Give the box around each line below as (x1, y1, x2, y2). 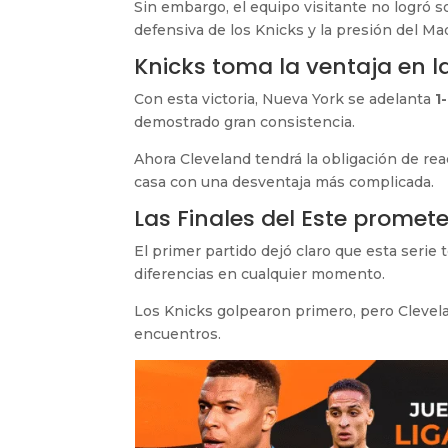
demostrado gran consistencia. (134, 112, 356, 131)
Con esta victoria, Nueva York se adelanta (134, 89, 436, 108)
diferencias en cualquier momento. (134, 264, 386, 283)
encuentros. (134, 324, 222, 343)
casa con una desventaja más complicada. (134, 172, 435, 191)
